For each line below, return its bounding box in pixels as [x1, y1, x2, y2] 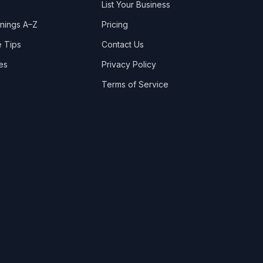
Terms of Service [101, 79, 168, 89]
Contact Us [101, 39, 144, 49]
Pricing [101, 19, 128, 29]
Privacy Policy [101, 59, 156, 69]
